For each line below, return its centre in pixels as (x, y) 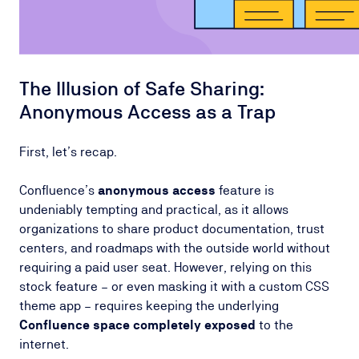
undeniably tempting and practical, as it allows (154, 210)
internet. (44, 344)
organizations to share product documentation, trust (172, 229)
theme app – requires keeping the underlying (149, 306)
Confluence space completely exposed (137, 325)
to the (274, 325)
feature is (245, 190)
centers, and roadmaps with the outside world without (175, 248)
